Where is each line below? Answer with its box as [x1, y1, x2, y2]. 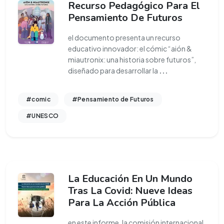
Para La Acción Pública [68, 196, 175, 209]
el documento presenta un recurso [68, 33, 180, 42]
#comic [26, 95, 50, 103]
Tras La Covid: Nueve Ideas [68, 184, 192, 197]
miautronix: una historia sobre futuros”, [68, 55, 196, 64]
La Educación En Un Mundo [68, 172, 192, 185]
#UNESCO [26, 112, 59, 119]
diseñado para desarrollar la [68, 66, 159, 75]
